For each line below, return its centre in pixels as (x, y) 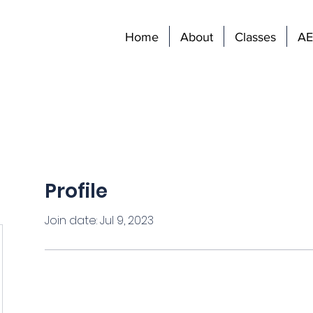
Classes (255, 37)
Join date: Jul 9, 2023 (99, 220)
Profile (76, 191)
